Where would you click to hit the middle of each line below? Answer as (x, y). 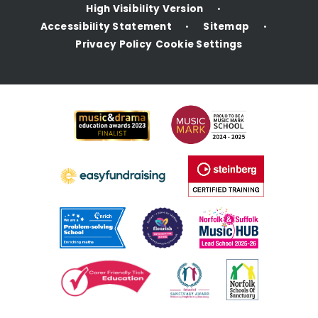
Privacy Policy (114, 44)
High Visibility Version (145, 9)
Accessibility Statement (106, 26)
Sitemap (226, 26)
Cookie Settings (199, 44)
